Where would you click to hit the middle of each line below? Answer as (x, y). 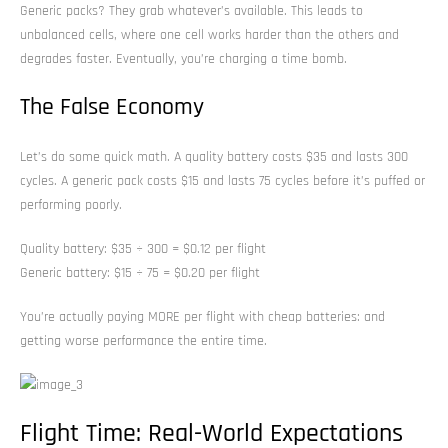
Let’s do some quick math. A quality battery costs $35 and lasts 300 (214, 156)
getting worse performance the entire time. (143, 340)
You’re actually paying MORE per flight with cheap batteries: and (202, 316)
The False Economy (112, 106)
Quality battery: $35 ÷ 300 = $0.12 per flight (143, 248)
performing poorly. (71, 204)
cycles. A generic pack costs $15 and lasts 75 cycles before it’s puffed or (222, 180)
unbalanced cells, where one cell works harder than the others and (209, 34)
